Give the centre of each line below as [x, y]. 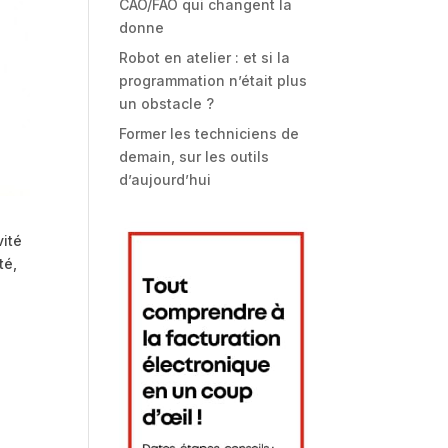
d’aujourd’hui [165, 179]
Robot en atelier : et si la [205, 57]
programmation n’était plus [213, 80]
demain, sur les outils [194, 156]
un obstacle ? [167, 103]
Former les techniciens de [209, 133]
